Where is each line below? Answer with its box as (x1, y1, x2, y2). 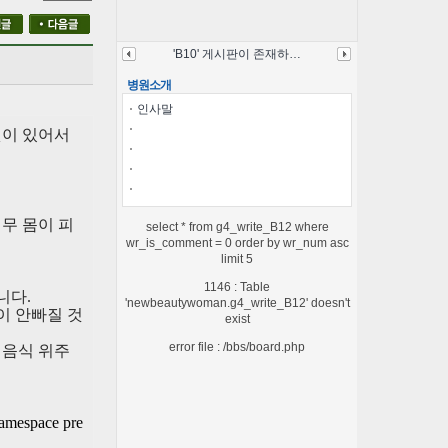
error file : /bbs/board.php (169, 339, 305, 354)
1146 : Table (204, 279, 270, 294)
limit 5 (221, 251, 253, 266)
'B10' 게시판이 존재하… (173, 46, 301, 61)
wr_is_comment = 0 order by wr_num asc (125, 235, 349, 250)
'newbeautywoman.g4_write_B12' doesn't (124, 295, 350, 310)
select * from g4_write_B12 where (145, 219, 329, 234)
